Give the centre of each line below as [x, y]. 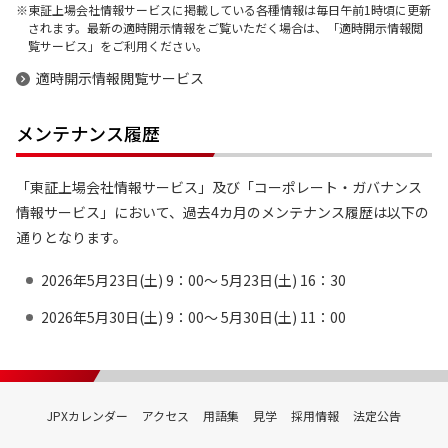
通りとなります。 [71, 237]
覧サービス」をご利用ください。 [118, 45]
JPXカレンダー [87, 415]
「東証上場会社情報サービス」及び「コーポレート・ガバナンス [219, 187]
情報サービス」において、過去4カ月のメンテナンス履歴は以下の [222, 212]
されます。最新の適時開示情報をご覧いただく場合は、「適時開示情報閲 [225, 27]
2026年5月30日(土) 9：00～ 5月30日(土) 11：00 [193, 317]
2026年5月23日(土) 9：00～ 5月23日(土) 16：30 [193, 280]
